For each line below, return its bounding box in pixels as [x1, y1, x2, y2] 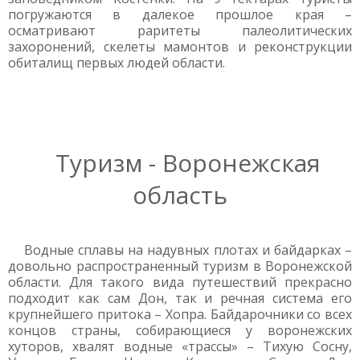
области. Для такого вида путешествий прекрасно [8, 273, 352, 291]
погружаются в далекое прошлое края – [8, 6, 352, 23]
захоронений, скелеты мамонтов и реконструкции [8, 38, 352, 55]
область [133, 178, 227, 211]
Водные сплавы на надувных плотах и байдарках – [24, 241, 352, 259]
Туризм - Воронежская [55, 146, 321, 179]
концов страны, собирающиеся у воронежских [8, 321, 352, 339]
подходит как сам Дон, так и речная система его [8, 289, 352, 307]
